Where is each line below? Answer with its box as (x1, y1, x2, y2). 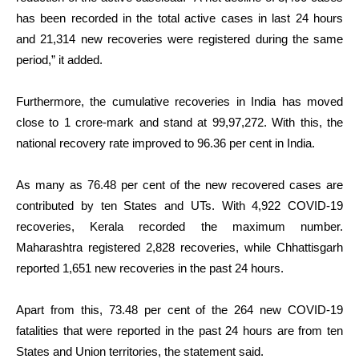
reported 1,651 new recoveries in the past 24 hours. (16, 260, 284, 275)
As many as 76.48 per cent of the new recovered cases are (16, 177, 343, 192)
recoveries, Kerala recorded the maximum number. (16, 219, 343, 233)
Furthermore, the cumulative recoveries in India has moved (16, 94, 343, 108)
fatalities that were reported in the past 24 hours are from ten (16, 323, 343, 337)
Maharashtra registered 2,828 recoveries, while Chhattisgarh (16, 240, 343, 254)
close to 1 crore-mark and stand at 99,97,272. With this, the (16, 115, 343, 129)
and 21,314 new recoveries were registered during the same (16, 31, 343, 46)
